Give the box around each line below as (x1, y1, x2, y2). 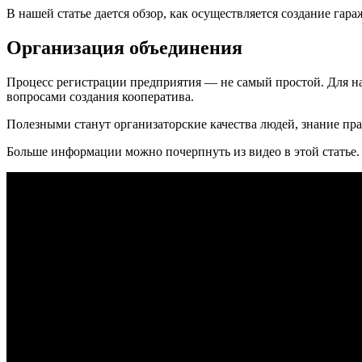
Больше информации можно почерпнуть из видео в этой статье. (6, 144, 360, 158)
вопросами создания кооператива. (6, 89, 194, 103)
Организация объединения (6, 36, 242, 58)
